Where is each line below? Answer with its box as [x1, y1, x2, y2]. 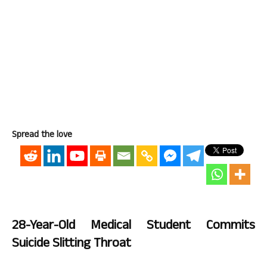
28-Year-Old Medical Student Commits [12, 216, 255, 237]
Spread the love [12, 128, 72, 143]
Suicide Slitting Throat [12, 234, 131, 255]
